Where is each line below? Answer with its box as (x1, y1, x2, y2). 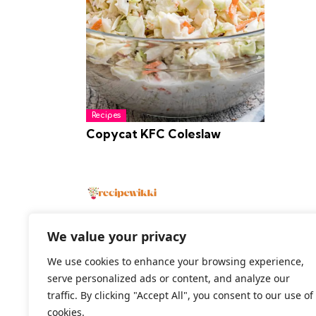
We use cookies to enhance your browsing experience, (47, 255, 304, 268)
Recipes (91, 111, 121, 121)
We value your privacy (47, 228, 186, 245)
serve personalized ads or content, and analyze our (47, 272, 290, 285)
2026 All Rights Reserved (86, 265, 176, 276)
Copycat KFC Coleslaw (86, 126, 221, 141)
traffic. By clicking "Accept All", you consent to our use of (47, 288, 313, 302)
